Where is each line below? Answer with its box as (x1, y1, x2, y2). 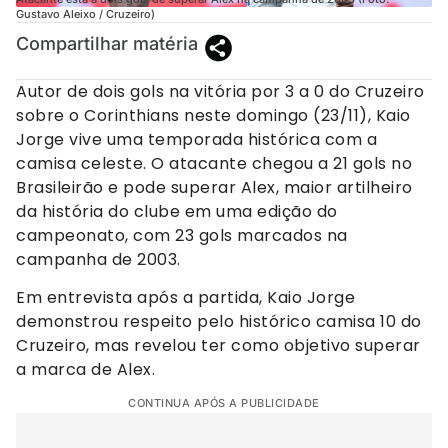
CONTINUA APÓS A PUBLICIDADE (128, 396, 320, 411)
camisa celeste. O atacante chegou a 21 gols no (16, 151, 412, 175)
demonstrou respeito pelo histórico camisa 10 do (16, 309, 422, 333)
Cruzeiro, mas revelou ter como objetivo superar (16, 333, 421, 357)
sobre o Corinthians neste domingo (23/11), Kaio (16, 103, 411, 127)
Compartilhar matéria (16, 32, 198, 54)
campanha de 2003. (16, 247, 181, 271)
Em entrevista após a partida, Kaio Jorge (16, 285, 355, 309)
